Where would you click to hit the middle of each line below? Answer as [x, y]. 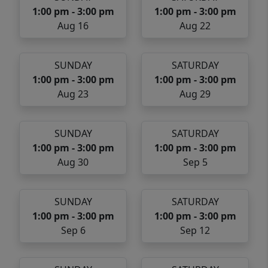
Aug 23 [73, 94]
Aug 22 [195, 26]
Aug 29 [195, 94]
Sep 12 [195, 231]
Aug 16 [73, 26]
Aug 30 [73, 162]
